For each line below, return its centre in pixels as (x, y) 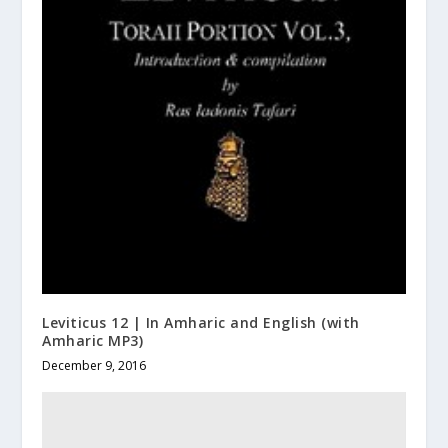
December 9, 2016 (94, 365)
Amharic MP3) (93, 340)
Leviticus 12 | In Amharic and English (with (201, 322)
